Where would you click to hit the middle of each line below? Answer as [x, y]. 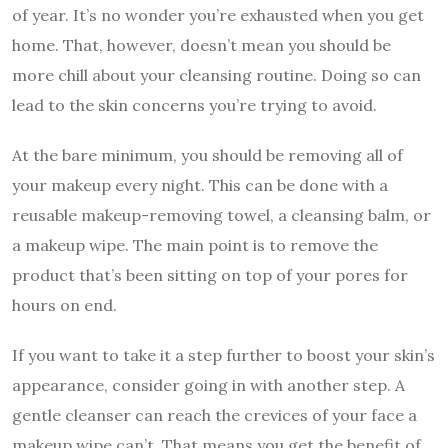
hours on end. [64, 304]
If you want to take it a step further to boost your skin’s [223, 354]
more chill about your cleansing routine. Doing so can [216, 74]
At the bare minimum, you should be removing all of [207, 154]
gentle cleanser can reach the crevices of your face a [214, 414]
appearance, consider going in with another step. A [208, 384]
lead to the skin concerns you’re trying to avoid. [194, 104]
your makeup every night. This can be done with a [200, 184]
